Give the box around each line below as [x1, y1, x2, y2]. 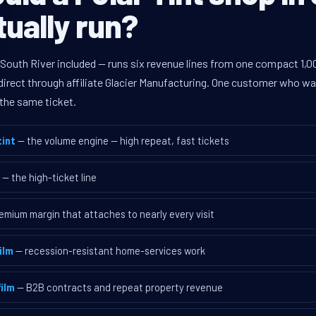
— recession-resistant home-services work [16, 244, 205, 257]
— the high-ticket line [2, 171, 97, 184]
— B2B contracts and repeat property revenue [17, 281, 223, 294]
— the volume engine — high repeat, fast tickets [18, 134, 229, 147]
